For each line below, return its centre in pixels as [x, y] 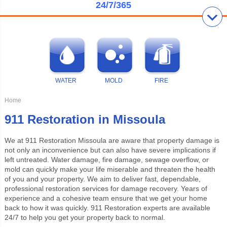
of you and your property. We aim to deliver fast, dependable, [102, 179]
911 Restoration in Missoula [85, 119]
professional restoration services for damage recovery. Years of [106, 188]
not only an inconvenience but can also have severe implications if [110, 150]
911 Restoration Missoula [66, 140]
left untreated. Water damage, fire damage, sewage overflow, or [106, 159]
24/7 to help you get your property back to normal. [85, 217]
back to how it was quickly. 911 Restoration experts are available [107, 207]
